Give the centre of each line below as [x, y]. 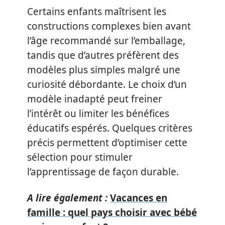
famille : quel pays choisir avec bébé [112, 212]
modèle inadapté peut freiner [95, 99]
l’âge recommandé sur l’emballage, [106, 41]
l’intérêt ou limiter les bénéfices [98, 114]
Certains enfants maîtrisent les [97, 12]
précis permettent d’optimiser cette [107, 143]
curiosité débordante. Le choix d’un [107, 84]
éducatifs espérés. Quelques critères [110, 128]
